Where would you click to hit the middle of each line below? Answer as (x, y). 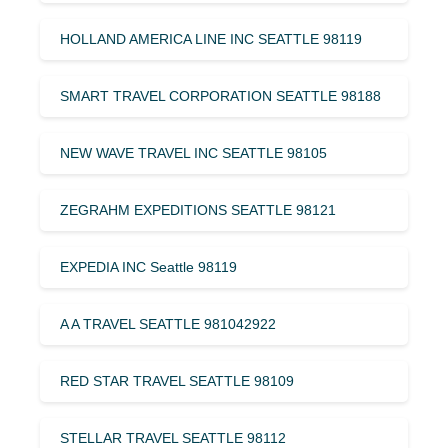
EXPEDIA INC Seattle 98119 (148, 266)
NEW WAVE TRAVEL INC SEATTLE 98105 (193, 152)
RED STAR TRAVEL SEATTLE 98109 (177, 380)
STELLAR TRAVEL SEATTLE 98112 (173, 437)
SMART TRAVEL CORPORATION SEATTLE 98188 (220, 95)
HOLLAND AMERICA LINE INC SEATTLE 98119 (211, 38)
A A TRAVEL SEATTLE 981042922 (168, 323)
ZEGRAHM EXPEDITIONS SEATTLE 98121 (198, 209)
